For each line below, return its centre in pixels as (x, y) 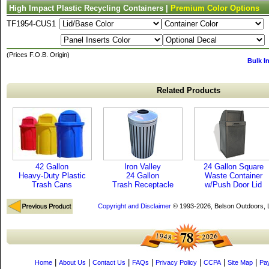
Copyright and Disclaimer (134, 206)
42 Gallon (52, 167)
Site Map (240, 262)
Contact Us (109, 262)
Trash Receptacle (143, 185)
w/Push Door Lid (233, 185)
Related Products (188, 90)
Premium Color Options (215, 8)
